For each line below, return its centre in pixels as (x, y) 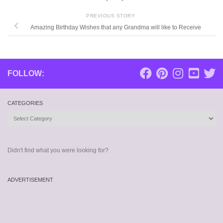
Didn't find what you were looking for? (58, 151)
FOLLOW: (26, 74)
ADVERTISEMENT (30, 180)
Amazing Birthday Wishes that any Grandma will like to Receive (115, 27)
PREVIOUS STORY (111, 16)
